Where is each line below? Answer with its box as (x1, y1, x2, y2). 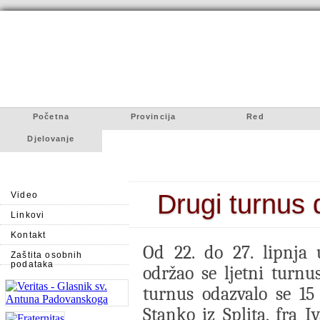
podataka (11, 259, 54, 269)
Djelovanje (27, 134, 75, 143)
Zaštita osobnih (11, 250, 83, 259)
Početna (33, 112, 69, 121)
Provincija (130, 112, 176, 121)
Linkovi (11, 210, 45, 219)
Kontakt (11, 230, 46, 239)
